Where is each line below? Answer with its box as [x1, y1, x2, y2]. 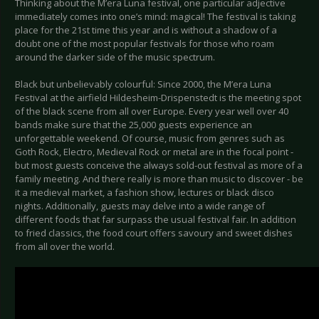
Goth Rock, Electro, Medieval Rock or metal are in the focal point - [15, 145, 293, 159]
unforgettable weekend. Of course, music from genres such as [15, 132, 285, 145]
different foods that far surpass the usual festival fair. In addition [15, 213, 296, 226]
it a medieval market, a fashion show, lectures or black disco [15, 186, 274, 199]
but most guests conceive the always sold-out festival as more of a [15, 159, 303, 172]
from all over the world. [15, 240, 115, 253]
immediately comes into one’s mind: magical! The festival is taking [15, 10, 296, 23]
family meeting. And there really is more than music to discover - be [15, 172, 303, 186]
